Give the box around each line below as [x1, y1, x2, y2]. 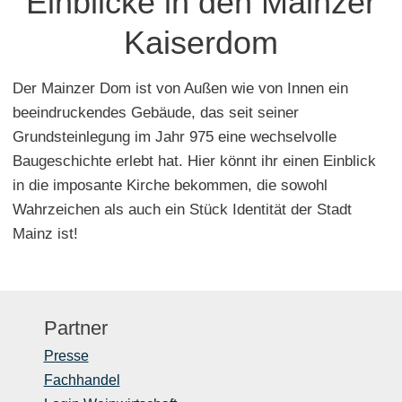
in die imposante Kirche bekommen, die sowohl [13, 176, 328, 194]
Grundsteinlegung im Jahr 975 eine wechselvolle [13, 127, 336, 145]
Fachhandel [43, 371, 120, 388]
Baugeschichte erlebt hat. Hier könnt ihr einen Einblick [13, 152, 376, 170]
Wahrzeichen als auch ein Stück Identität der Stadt [13, 200, 352, 218]
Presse [43, 347, 89, 363]
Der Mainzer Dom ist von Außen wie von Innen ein [13, 79, 348, 97]
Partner [43, 316, 108, 339]
